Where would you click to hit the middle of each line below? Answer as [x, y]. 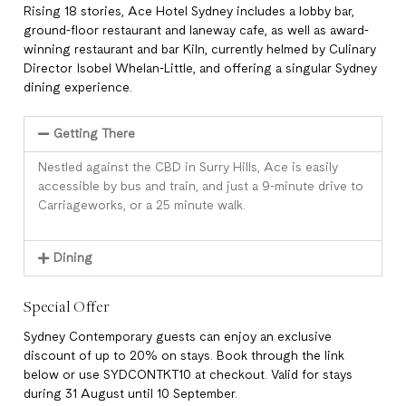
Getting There [94, 134]
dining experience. [78, 87]
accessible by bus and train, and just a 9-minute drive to [201, 186]
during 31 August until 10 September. [130, 394]
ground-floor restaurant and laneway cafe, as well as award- [196, 30]
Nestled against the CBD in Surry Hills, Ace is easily [188, 167]
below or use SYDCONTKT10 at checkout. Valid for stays [188, 375]
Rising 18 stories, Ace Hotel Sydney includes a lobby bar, [189, 11]
